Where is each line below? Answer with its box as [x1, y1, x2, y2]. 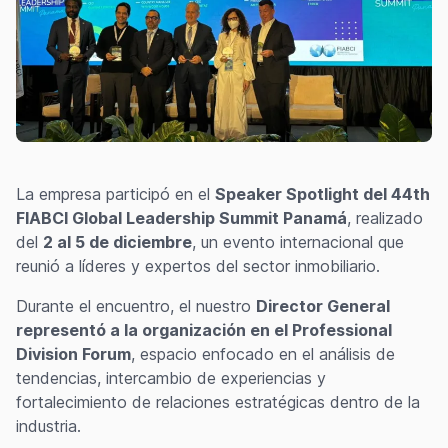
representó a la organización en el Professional [16, 319, 392, 340]
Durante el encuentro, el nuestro [16, 295, 256, 316]
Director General [256, 295, 390, 316]
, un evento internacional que [192, 231, 404, 252]
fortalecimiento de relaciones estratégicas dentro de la [16, 391, 420, 412]
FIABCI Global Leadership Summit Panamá [16, 207, 347, 228]
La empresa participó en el [16, 183, 215, 204]
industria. [16, 415, 81, 436]
